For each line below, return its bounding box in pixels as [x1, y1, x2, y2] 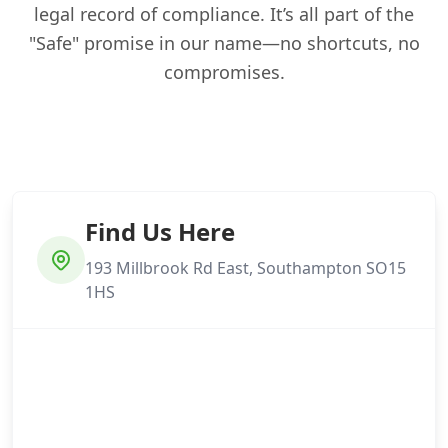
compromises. [163, 59, 285, 84]
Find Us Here [85, 214, 235, 248]
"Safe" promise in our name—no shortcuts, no [28, 30, 420, 55]
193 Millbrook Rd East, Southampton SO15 [85, 256, 406, 279]
